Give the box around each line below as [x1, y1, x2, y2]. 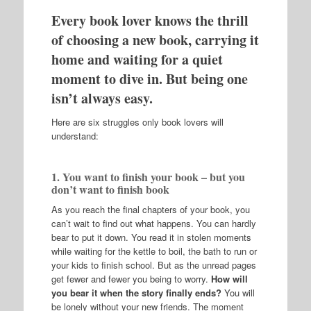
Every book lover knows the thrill [51, 10, 249, 31]
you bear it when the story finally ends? [51, 285, 221, 299]
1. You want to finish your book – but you [51, 168, 245, 185]
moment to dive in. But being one [51, 68, 248, 89]
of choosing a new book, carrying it [51, 29, 259, 50]
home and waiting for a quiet [51, 49, 223, 69]
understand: [51, 128, 99, 142]
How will [210, 271, 248, 285]
